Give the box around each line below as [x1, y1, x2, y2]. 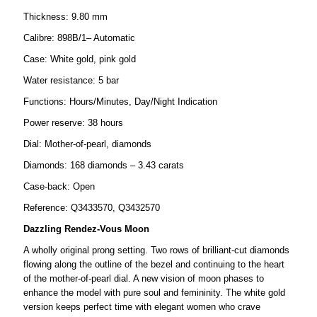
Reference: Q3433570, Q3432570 [23, 202, 160, 213]
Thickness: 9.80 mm [23, 11, 108, 22]
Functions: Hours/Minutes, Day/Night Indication [23, 96, 217, 107]
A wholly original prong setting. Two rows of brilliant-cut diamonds [23, 244, 289, 255]
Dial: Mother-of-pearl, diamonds [23, 138, 151, 149]
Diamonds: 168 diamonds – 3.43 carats [23, 159, 184, 171]
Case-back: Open [23, 180, 95, 192]
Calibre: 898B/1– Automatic [23, 32, 135, 43]
